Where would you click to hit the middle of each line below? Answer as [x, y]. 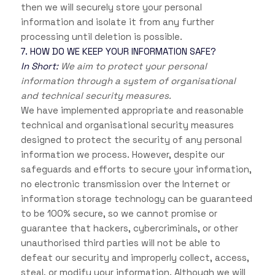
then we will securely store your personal [111, 7]
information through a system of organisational [128, 81]
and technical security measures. [96, 96]
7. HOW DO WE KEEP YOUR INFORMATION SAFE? [118, 52]
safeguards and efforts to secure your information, [136, 169]
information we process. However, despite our [122, 155]
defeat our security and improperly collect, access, [135, 258]
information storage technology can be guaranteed [136, 199]
